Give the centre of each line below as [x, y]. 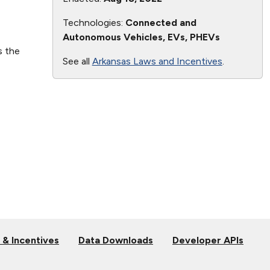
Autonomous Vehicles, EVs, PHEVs [141, 37]
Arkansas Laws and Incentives [157, 61]
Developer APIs [208, 240]
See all [77, 61]
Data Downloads [116, 240]
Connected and [161, 22]
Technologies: [94, 22]
